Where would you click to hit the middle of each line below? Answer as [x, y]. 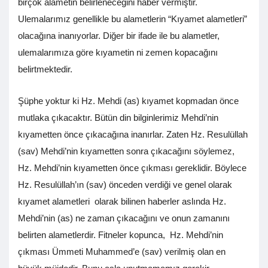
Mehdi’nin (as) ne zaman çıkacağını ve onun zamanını [124, 218]
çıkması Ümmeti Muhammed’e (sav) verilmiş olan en [122, 252]
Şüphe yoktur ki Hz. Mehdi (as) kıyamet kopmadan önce [128, 101]
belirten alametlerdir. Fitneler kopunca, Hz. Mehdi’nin [121, 235]
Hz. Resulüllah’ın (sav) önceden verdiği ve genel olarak [125, 185]
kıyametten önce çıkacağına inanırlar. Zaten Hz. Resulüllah [133, 135]
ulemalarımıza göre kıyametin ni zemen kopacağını [118, 53]
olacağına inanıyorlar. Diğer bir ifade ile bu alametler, [119, 36]
